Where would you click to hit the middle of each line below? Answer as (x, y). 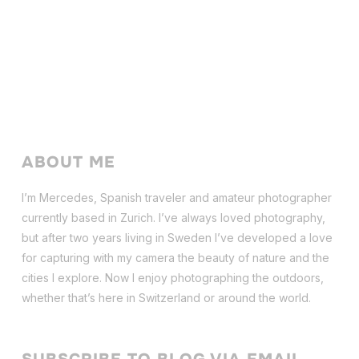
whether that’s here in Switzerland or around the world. (166, 297)
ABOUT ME (68, 162)
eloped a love (295, 237)
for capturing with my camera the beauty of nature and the (175, 257)
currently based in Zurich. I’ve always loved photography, (173, 217)
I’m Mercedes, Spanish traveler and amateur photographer (176, 197)
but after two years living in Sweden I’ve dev (139, 237)
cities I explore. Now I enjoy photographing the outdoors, (172, 277)
